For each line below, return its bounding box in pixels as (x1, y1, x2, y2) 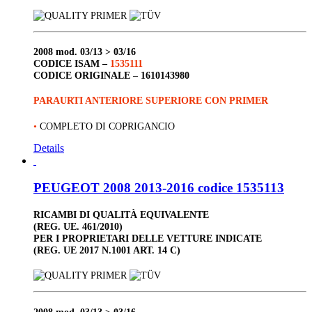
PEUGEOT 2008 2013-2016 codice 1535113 (33, 180, 284, 195)
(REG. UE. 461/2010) (33, 220, 123, 232)
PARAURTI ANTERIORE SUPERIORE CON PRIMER (33, 95, 268, 107)
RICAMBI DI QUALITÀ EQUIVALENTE (33, 208, 209, 220)
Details (33, 142, 64, 155)
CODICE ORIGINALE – (33, 70, 141, 81)
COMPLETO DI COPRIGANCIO (40, 120, 175, 132)
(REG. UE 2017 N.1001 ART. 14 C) (33, 244, 180, 256)
